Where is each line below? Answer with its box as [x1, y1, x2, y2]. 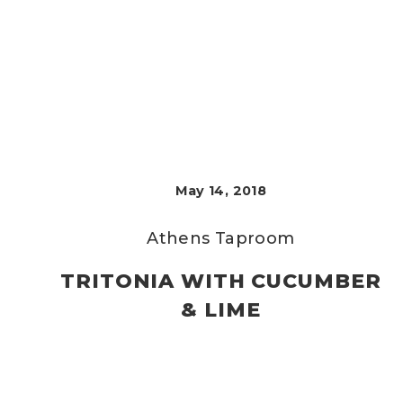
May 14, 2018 [175, 183, 266, 199]
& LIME [181, 298, 261, 322]
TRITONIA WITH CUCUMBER [60, 269, 381, 293]
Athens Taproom [147, 228, 295, 248]
